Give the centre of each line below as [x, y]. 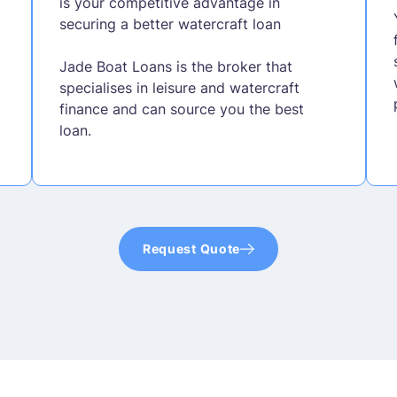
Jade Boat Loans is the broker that [175, 66]
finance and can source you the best [181, 109]
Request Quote [191, 248]
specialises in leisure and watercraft [179, 87]
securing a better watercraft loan [170, 23]
